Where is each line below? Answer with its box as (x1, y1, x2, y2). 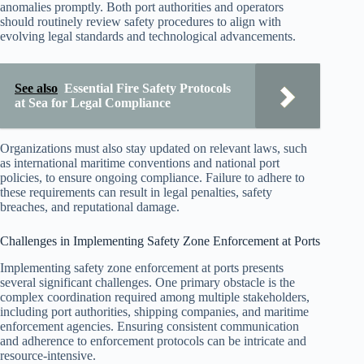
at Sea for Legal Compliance (15, 95, 171, 110)
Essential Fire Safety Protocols (64, 80, 231, 95)
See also (15, 80, 58, 95)
